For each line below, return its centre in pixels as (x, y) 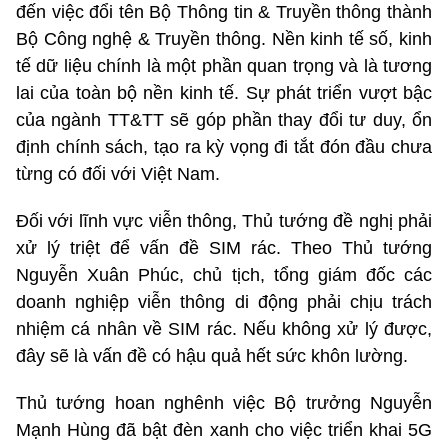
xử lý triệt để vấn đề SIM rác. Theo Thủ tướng (224, 248)
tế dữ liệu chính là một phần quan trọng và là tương (224, 66)
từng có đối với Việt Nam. (118, 174)
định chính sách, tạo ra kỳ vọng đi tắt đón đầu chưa (224, 147)
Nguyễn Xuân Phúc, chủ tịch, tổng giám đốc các (224, 275)
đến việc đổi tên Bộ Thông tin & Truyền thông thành (224, 12)
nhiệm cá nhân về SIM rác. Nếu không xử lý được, (224, 329)
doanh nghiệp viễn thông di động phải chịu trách (224, 302)
